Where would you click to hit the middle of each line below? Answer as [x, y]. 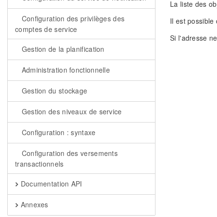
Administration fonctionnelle [65, 70]
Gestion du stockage [54, 91]
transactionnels [39, 164]
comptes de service [46, 29]
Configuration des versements [69, 153]
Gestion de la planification [62, 49]
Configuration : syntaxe [58, 132]
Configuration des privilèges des [72, 18]
